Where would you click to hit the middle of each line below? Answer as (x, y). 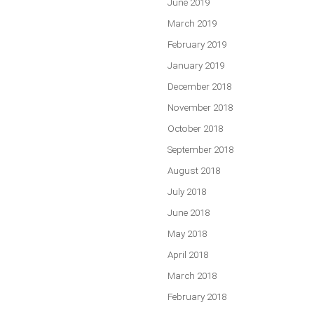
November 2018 (200, 107)
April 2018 (188, 254)
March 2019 (192, 23)
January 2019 (196, 65)
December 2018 (199, 86)
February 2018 (197, 296)
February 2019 (197, 44)
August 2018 (194, 170)
